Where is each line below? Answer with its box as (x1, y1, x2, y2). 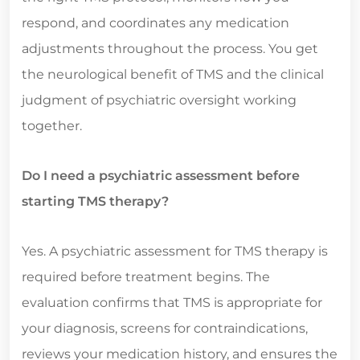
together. (22, 117, 82, 133)
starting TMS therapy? (22, 193, 169, 209)
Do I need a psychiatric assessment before (22, 167, 300, 183)
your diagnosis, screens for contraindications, (22, 320, 308, 336)
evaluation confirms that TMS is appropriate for (22, 294, 322, 310)
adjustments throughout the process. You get (22, 40, 318, 56)
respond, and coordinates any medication (22, 14, 289, 31)
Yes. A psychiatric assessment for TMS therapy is (22, 243, 328, 259)
